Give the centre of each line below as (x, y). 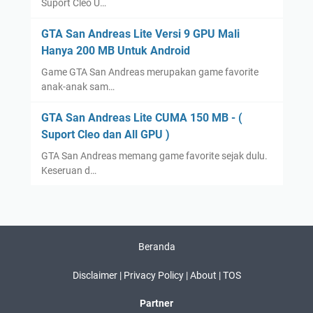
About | (206, 276)
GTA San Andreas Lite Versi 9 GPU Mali (140, 34)
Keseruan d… (68, 171)
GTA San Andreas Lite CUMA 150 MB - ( (141, 118)
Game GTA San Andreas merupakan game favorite (150, 72)
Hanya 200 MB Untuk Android (115, 51)
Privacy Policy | (156, 276)
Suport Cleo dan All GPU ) (105, 135)
